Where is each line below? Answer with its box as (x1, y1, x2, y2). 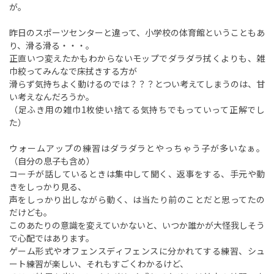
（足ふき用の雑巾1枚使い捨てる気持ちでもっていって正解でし (9, 103, 265, 116)
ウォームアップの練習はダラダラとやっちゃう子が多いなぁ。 (9, 142, 265, 154)
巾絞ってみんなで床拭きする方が (9, 65, 137, 77)
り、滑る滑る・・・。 (9, 39, 94, 51)
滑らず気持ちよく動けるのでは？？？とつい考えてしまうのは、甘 (9, 78, 265, 90)
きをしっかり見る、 (9, 180, 86, 193)
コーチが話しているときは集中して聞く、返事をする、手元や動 (9, 168, 265, 180)
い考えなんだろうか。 (9, 91, 94, 103)
